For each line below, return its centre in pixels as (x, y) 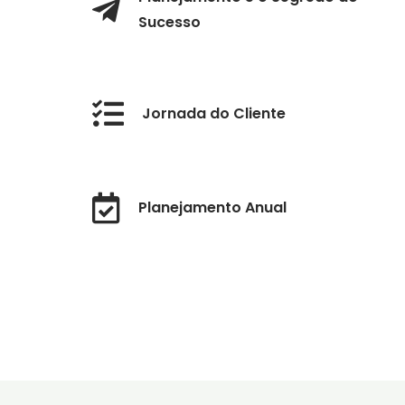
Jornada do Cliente (214, 113)
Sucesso (170, 23)
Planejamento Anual (212, 207)
